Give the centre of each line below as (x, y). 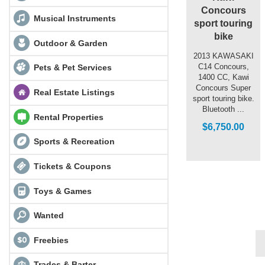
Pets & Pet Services (71, 68)
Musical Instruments (73, 18)
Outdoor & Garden (69, 43)
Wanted (47, 216)
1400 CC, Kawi (223, 77)
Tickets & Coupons (71, 166)
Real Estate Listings (73, 92)
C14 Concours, (223, 66)
